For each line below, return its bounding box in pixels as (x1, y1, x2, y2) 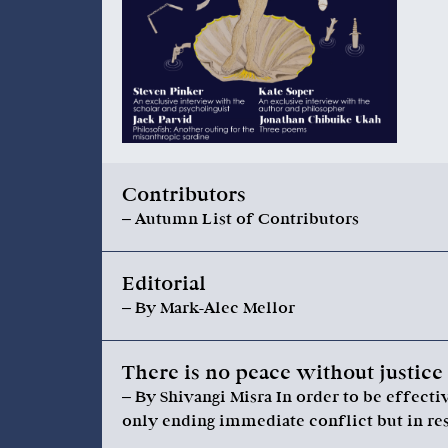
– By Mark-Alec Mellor (122, 298, 295, 318)
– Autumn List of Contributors (122, 209, 359, 229)
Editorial (122, 272, 206, 296)
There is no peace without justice (122, 361, 443, 385)
